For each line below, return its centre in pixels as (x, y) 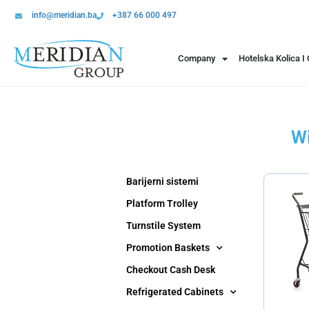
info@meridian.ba (64, 15)
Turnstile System (163, 226)
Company (196, 58)
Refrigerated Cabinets (175, 292)
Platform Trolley (162, 203)
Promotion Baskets (168, 248)
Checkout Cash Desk (171, 270)
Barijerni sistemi (162, 181)
